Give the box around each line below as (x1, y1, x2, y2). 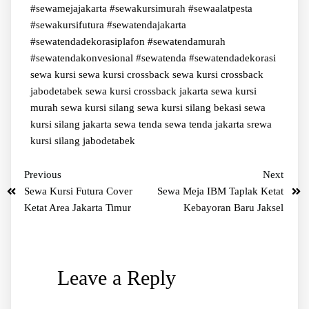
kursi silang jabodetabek (30, 135, 135, 147)
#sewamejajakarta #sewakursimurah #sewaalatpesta (30, 3, 252, 14)
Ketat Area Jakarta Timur (24, 202, 131, 214)
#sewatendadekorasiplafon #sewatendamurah (30, 36, 226, 48)
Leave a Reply (57, 266, 176, 290)
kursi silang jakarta (30, 119, 114, 130)
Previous (24, 169, 61, 181)
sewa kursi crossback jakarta (85, 86, 211, 97)
